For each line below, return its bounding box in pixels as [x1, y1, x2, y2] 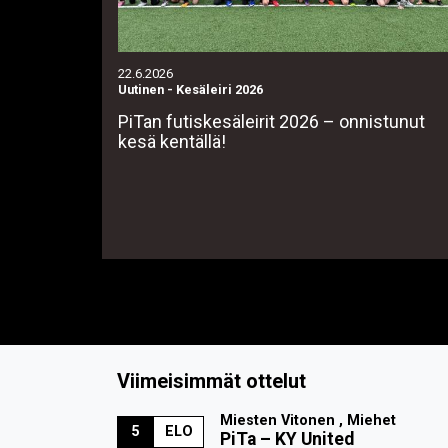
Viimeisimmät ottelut [117, 369, 306, 393]
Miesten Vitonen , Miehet [219, 412, 396, 429]
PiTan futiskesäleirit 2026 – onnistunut [118, 111, 425, 132]
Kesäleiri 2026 [176, 82, 263, 97]
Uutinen [118, 82, 164, 97]
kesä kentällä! [118, 131, 226, 152]
